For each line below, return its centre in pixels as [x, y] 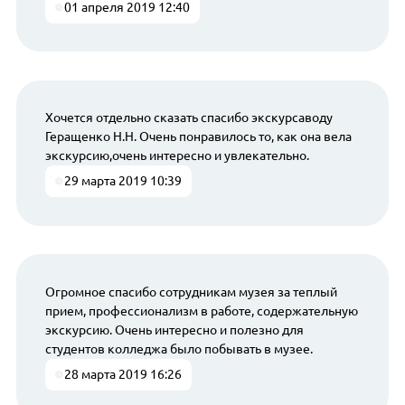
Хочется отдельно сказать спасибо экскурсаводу [188, 118]
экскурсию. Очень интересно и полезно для [174, 330]
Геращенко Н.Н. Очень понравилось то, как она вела [198, 137]
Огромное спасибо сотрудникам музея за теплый [191, 292]
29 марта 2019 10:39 [123, 181]
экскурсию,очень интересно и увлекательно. [177, 156]
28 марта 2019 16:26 [123, 374]
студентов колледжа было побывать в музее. [179, 348]
